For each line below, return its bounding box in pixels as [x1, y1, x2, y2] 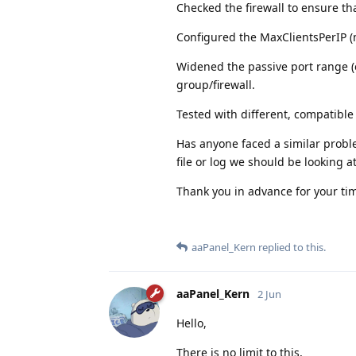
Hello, [176, 315, 207, 331]
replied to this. [256, 239, 326, 254]
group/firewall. [176, 76, 255, 92]
